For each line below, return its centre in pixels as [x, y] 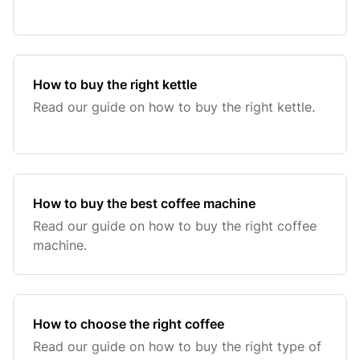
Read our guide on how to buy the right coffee [175, 226]
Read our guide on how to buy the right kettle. [174, 107]
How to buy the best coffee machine [144, 203]
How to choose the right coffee [129, 324]
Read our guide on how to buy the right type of [177, 346]
